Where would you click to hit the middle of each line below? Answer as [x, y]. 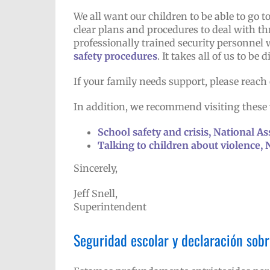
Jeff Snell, [95, 193]
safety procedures [115, 56]
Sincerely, [95, 168]
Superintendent [110, 207]
